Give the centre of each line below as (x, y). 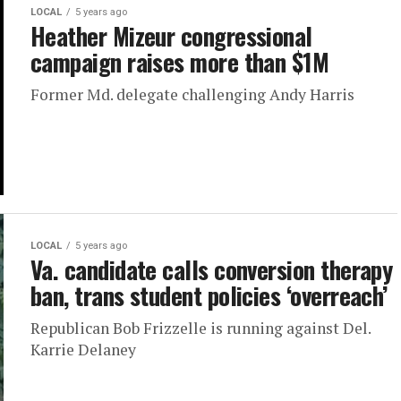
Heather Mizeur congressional (171, 36)
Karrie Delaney (83, 349)
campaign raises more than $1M (180, 62)
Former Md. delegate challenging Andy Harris (192, 94)
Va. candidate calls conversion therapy (212, 269)
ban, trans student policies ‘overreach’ (209, 295)
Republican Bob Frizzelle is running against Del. (200, 328)
